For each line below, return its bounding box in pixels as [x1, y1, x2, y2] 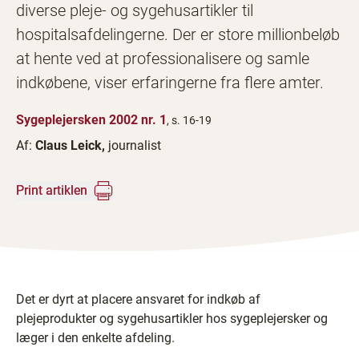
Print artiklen [16, 183, 87, 198]
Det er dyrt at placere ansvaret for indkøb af [16, 292, 260, 307]
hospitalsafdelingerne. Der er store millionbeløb [16, 25, 340, 44]
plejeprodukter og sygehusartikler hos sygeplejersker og [16, 311, 328, 326]
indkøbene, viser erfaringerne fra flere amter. [16, 73, 324, 92]
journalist [108, 138, 161, 153]
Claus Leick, [35, 138, 108, 153]
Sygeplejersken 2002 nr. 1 [16, 112, 167, 127]
